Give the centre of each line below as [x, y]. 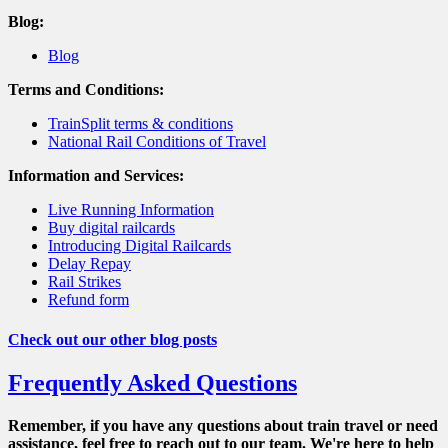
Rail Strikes [84, 282]
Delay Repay [89, 264]
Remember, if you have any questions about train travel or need [223, 425]
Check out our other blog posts [112, 339]
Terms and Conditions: [86, 90]
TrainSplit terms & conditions [140, 124]
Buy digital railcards [111, 228]
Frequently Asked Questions [152, 382]
